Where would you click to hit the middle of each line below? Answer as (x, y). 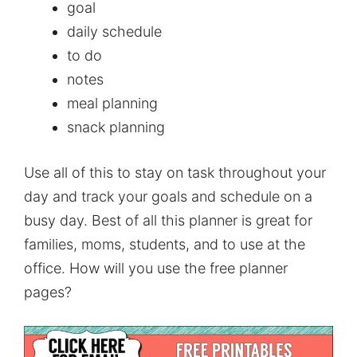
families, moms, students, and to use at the (165, 245)
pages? (48, 292)
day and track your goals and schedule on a (168, 197)
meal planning (112, 104)
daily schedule (114, 32)
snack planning (116, 127)
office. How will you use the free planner (156, 269)
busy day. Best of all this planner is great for (168, 221)
